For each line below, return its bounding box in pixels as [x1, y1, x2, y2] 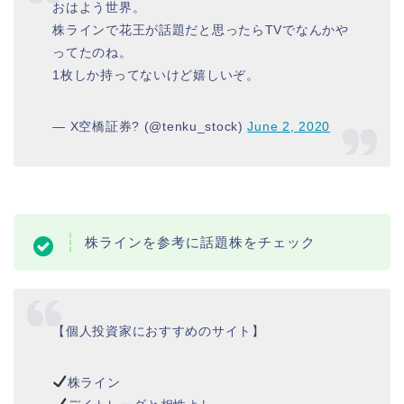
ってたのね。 [52, 45, 133, 60]
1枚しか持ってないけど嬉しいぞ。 [52, 68, 260, 83]
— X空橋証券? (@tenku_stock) [52, 119, 248, 134]
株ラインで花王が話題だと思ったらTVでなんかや [52, 23, 349, 38]
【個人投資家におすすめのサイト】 [52, 323, 265, 338]
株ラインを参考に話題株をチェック [85, 234, 316, 250]
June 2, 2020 [247, 119, 331, 134]
